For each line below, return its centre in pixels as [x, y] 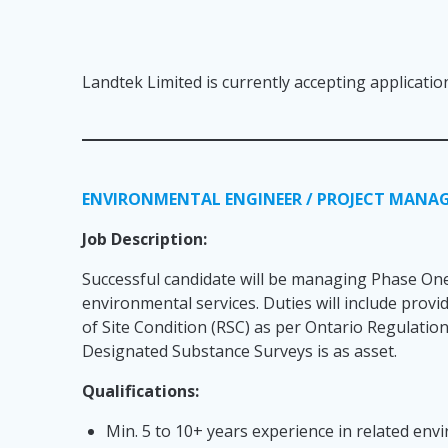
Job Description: [145, 239]
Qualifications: [141, 391]
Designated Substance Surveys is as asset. [240, 351]
